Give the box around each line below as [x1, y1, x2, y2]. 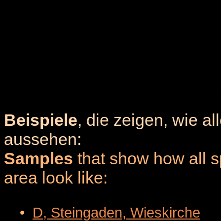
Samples [4, 149, 73, 168]
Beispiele [4, 110, 77, 129]
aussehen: [4, 130, 81, 148]
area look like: [4, 168, 108, 187]
